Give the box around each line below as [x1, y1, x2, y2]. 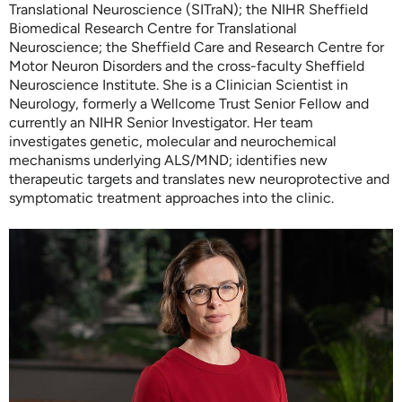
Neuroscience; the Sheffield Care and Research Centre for [9, 38, 384, 56]
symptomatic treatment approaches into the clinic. [9, 188, 334, 206]
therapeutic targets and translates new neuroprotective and [9, 170, 389, 188]
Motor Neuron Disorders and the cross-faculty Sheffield [9, 57, 364, 74]
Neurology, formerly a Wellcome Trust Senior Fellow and [9, 94, 369, 112]
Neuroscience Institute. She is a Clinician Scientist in [9, 75, 348, 93]
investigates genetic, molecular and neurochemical [9, 132, 336, 150]
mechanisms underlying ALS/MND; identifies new [9, 151, 328, 169]
